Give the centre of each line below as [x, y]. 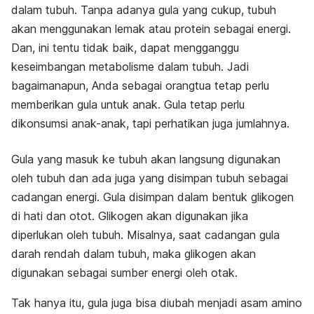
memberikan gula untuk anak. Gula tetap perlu [128, 105]
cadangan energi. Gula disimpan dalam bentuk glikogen [152, 197]
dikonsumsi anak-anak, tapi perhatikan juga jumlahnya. [150, 124]
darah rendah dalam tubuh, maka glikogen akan [134, 254]
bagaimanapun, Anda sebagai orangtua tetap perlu [140, 86]
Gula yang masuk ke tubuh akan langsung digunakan [146, 159]
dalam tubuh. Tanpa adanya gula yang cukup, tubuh [144, 10]
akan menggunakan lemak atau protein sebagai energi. [151, 29]
